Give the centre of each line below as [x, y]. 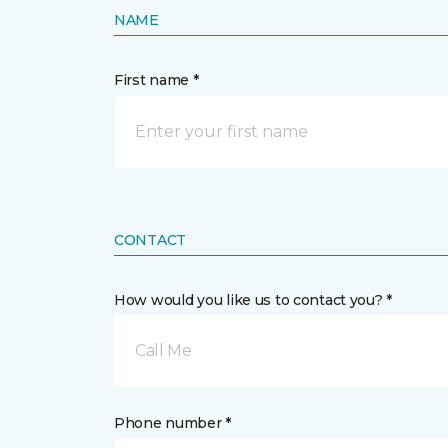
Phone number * [173, 422]
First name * [156, 79]
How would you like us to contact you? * [253, 299]
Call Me [163, 350]
